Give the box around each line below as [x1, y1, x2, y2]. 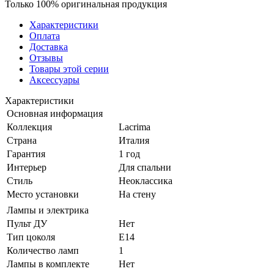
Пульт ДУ [7, 218, 47, 229]
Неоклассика [119, 175, 172, 186]
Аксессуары [29, 74, 80, 85]
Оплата [29, 30, 60, 41]
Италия [119, 135, 149, 146]
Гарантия [7, 148, 45, 159]
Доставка [29, 41, 68, 52]
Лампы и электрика [7, 204, 89, 215]
